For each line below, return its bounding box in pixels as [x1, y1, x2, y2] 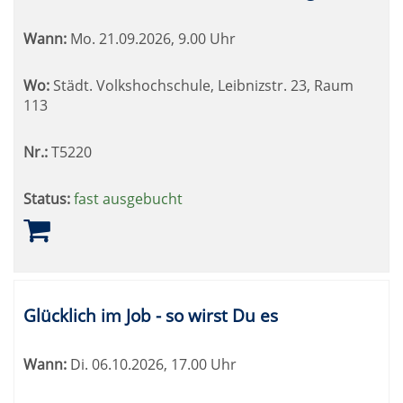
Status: [23, 189, 70, 209]
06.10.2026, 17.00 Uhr [88, 354, 237, 374]
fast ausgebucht [74, 189, 183, 209]
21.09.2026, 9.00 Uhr [95, 29, 236, 49]
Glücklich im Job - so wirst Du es [23, 303, 278, 327]
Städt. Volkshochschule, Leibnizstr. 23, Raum [49, 76, 354, 95]
